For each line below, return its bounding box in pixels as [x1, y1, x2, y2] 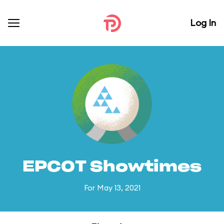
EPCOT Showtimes [22, 159, 201, 174]
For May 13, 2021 [83, 183, 140, 192]
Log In [190, 17, 216, 28]
